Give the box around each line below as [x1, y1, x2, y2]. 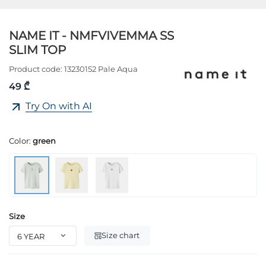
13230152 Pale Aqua [64, 64, 138, 74]
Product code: [9, 64, 62, 74]
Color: [9, 135, 33, 145]
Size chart [102, 230, 140, 240]
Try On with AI [26, 100, 92, 112]
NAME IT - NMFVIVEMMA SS [9, 28, 174, 43]
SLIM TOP [9, 42, 66, 57]
